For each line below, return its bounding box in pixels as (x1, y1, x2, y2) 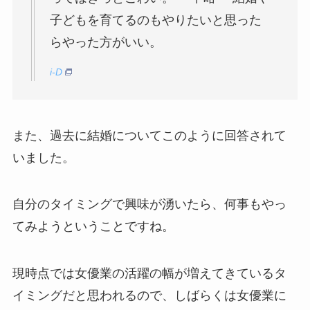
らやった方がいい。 (49, 35, 162, 50)
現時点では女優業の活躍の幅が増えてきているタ (12, 266, 286, 281)
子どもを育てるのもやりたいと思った (49, 13, 262, 28)
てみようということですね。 (12, 219, 174, 234)
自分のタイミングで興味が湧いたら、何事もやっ (12, 197, 286, 212)
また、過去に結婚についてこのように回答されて (12, 128, 286, 143)
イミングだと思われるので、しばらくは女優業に (12, 289, 286, 303)
